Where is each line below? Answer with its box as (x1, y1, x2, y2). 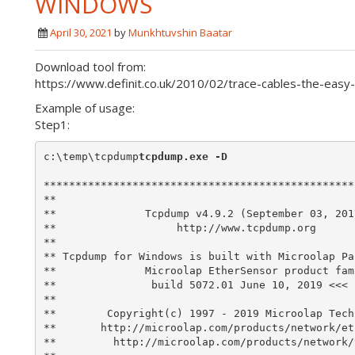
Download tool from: (35, 59, 146, 74)
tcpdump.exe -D (138, 150, 227, 162)
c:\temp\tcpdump (43, 150, 139, 162)
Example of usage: (35, 100, 135, 116)
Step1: (35, 116, 70, 132)
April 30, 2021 (50, 25, 112, 40)
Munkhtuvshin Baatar (128, 25, 232, 40)
